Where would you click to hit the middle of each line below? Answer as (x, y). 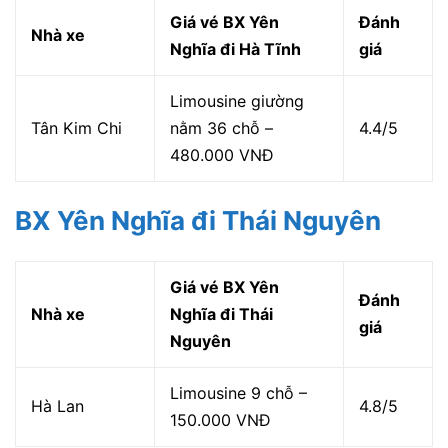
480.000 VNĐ (222, 155)
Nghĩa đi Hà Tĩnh (235, 49)
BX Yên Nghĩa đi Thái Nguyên (198, 221)
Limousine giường (237, 101)
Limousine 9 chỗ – (238, 393)
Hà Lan (57, 406)
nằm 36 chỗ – (221, 128)
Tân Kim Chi (76, 128)
